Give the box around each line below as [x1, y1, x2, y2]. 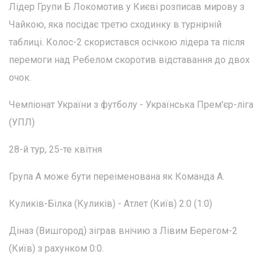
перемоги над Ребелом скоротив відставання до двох [9, 54, 250, 65]
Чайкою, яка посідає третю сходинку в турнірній [9, 18, 222, 30]
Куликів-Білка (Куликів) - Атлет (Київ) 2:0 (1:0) [9, 197, 212, 209]
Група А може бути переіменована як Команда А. [9, 170, 225, 182]
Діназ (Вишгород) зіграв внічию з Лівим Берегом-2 [9, 225, 237, 236]
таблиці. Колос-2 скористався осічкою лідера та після [9, 36, 245, 48]
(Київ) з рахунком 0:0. [9, 242, 104, 254]
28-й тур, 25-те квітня [9, 143, 102, 155]
